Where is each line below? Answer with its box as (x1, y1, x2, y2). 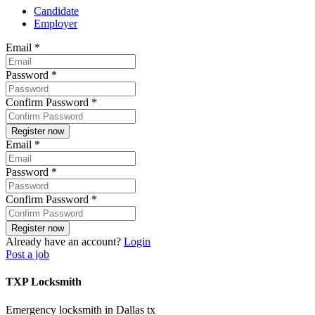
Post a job (6, 248, 49, 261)
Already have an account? (6, 236, 124, 248)
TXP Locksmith (6, 276, 82, 288)
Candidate (34, 5, 79, 18)
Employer (34, 18, 77, 30)
